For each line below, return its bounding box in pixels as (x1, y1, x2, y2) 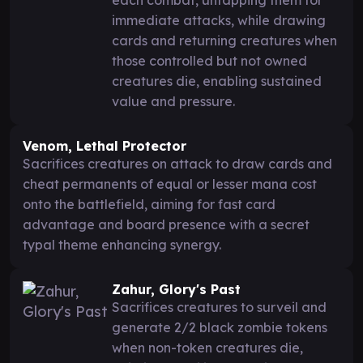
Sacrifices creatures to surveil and (112, 298, 327, 315)
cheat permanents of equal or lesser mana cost (23, 175, 317, 192)
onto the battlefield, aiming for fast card (23, 195, 275, 212)
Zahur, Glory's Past (112, 280, 241, 297)
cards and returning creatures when (112, 32, 337, 49)
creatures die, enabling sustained (112, 72, 322, 89)
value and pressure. (112, 92, 235, 109)
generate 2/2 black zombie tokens (112, 318, 327, 335)
